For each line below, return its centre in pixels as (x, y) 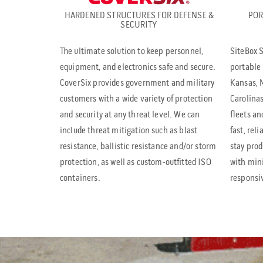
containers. (80, 179)
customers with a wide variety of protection (136, 100)
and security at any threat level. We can (130, 115)
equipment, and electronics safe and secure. (138, 68)
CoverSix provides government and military (137, 84)
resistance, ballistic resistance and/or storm (138, 147)
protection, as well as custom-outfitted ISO (136, 163)
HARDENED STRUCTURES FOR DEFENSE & (139, 16)
